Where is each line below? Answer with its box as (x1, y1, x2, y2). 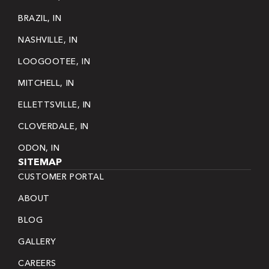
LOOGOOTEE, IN (18, 55, 91, 67)
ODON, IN (18, 142, 60, 153)
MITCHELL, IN (18, 77, 74, 88)
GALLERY (18, 235, 56, 247)
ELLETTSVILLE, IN (18, 98, 91, 110)
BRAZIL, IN (18, 12, 62, 23)
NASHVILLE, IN (18, 34, 78, 45)
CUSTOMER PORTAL (18, 171, 104, 182)
